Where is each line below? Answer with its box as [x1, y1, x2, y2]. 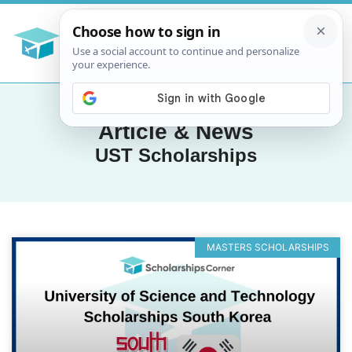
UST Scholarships [95, 144, 257, 166]
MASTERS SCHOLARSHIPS [206, 240, 329, 253]
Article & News [98, 119, 254, 144]
